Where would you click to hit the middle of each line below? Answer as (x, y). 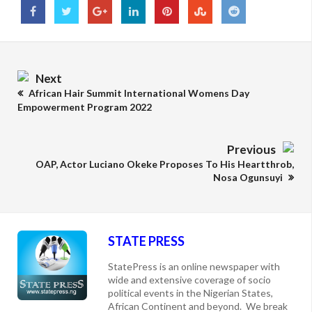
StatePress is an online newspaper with (194, 267)
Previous (251, 150)
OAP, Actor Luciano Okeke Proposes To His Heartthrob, (165, 164)
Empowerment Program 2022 (85, 107)
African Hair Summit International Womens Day (138, 93)
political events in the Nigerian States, (190, 293)
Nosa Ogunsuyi (249, 178)
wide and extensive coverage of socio (189, 280)
